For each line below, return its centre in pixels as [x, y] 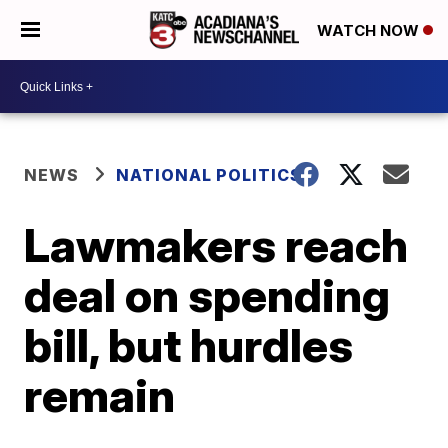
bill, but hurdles [189, 345]
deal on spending [207, 295]
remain [100, 395]
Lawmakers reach [216, 245]
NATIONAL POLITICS [209, 175]
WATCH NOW [370, 31]
